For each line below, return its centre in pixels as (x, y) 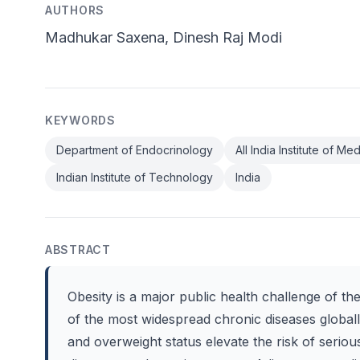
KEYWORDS (80, 120)
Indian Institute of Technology (135, 177)
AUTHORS (75, 10)
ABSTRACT (78, 250)
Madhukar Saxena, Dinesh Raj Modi (164, 37)
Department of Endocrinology (135, 150)
